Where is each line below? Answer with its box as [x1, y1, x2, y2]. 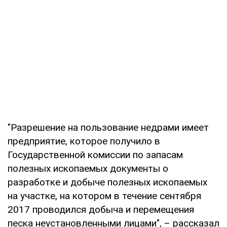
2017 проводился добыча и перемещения [8, 204, 194, 216]
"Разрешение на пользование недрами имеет [8, 122, 209, 134]
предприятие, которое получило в [8, 135, 160, 147]
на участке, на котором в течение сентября [8, 190, 201, 202]
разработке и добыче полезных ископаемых [8, 176, 207, 188]
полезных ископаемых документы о [8, 163, 168, 175]
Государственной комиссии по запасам [8, 149, 183, 161]
